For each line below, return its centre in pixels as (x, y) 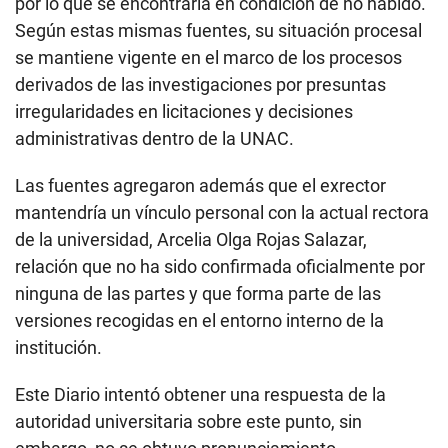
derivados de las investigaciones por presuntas (200, 84)
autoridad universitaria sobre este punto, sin (188, 421)
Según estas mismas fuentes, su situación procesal (218, 30)
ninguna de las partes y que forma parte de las (198, 293)
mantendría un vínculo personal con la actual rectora (222, 212)
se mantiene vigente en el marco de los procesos (208, 57)
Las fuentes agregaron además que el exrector (200, 185)
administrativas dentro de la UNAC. (154, 138)
